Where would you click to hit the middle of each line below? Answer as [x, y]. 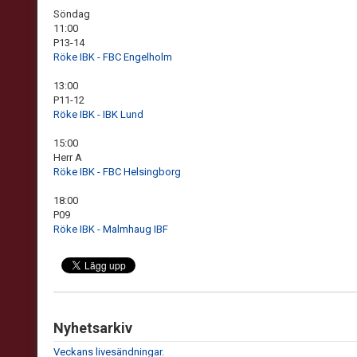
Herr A [68, 157]
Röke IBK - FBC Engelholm [113, 57]
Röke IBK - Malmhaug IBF [111, 229]
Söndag [72, 14]
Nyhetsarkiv [93, 328]
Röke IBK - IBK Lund [98, 114]
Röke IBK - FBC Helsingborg [117, 172]
